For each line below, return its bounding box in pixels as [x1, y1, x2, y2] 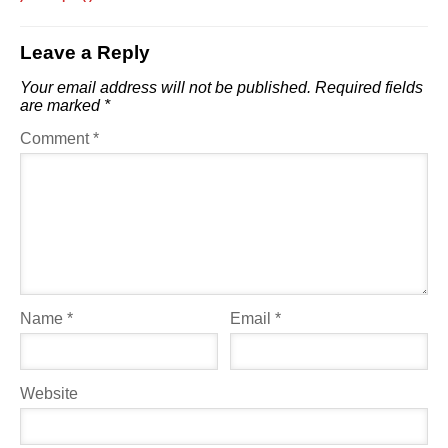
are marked [20, 96, 104, 114]
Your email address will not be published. [20, 78, 311, 96]
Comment [20, 129, 93, 147]
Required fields [315, 78, 423, 96]
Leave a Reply [20, 41, 150, 63]
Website [20, 384, 78, 402]
